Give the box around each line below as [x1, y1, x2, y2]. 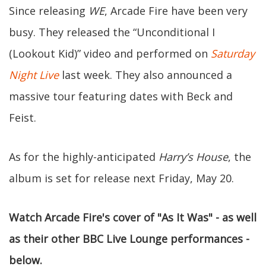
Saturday [211, 46, 255, 61]
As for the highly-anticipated [9, 150, 159, 164]
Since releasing [9, 4, 88, 18]
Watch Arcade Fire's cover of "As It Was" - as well [9, 210, 256, 224]
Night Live [9, 68, 59, 82]
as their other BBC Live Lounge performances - [9, 232, 249, 246]
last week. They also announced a [59, 68, 232, 82]
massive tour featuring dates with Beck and [9, 89, 233, 103]
